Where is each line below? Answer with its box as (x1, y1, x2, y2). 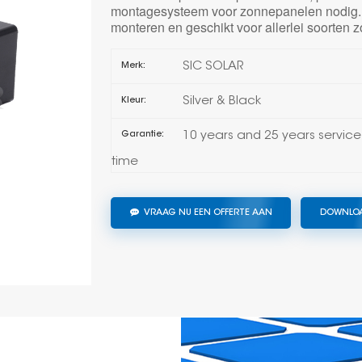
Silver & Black (182, 95, 261, 107)
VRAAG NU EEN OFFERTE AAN (143, 208, 272, 218)
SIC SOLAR (182, 61, 243, 74)
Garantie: (120, 130, 164, 140)
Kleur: (120, 95, 146, 105)
